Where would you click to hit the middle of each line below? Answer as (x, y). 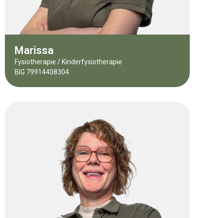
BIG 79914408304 (42, 72)
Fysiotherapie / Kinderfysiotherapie (68, 62)
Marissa (34, 50)
